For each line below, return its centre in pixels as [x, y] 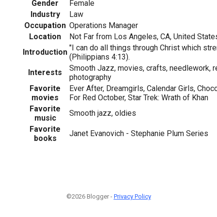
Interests [45, 72]
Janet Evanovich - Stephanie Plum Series [139, 133]
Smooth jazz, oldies [103, 113]
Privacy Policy [132, 196]
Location [45, 36]
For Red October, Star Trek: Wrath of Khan [139, 97]
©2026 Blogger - [90, 196]
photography [90, 77]
